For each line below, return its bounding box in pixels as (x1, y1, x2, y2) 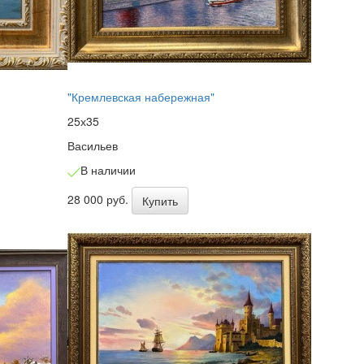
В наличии (80, 162, 136, 179)
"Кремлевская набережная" (67, 89, 215, 106)
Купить (142, 192, 179, 209)
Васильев (67, 137, 119, 154)
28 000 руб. (67, 190, 132, 207)
